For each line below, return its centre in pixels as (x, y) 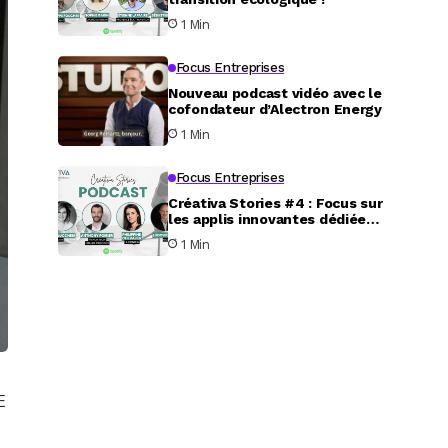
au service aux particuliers (259, 234)
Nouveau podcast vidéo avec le (275, 92)
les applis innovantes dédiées (271, 218)
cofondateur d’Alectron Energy (275, 108)
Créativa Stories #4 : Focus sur (275, 202)
